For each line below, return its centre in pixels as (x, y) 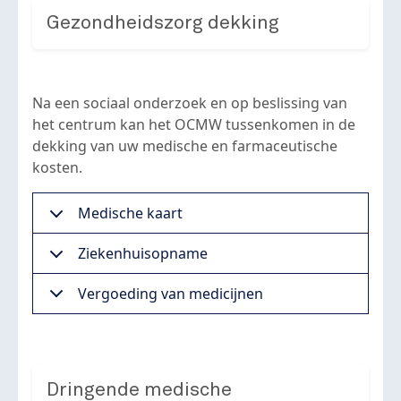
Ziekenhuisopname (143, 253)
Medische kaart (130, 213)
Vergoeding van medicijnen (171, 294)
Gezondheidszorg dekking (163, 23)
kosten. (57, 167)
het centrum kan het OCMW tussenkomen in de (194, 124)
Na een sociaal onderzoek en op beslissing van (190, 103)
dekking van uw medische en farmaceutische (185, 146)
